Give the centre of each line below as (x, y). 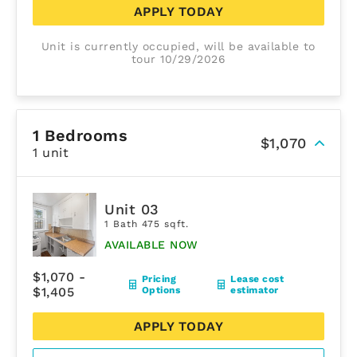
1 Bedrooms (80, 135)
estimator (255, 290)
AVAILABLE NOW (151, 245)
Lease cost (257, 279)
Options (161, 290)
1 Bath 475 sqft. (147, 224)
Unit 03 (132, 210)
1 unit (51, 152)
